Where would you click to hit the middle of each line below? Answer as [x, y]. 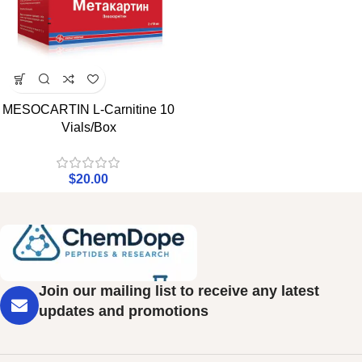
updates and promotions [124, 311]
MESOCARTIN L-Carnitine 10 [88, 109]
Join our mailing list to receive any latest [179, 290]
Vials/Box [88, 127]
